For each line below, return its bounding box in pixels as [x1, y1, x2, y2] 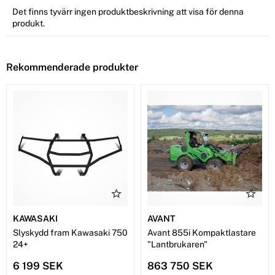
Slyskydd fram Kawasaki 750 [13, 228, 128, 238]
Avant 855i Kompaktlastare [147, 228, 256, 238]
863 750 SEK [147, 260, 213, 273]
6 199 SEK [13, 260, 63, 273]
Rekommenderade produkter [6, 61, 138, 74]
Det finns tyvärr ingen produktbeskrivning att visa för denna [12, 7, 244, 17]
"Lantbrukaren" [147, 239, 207, 250]
